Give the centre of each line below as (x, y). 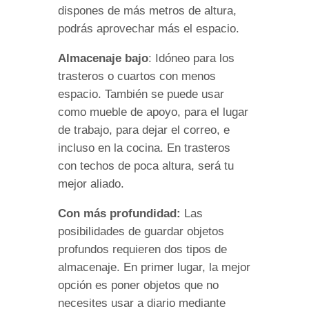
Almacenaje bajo (103, 58)
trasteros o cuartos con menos (137, 76)
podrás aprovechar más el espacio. (149, 28)
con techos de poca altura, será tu (146, 166)
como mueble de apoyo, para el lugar (153, 112)
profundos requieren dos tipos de (142, 249)
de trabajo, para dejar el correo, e (144, 130)
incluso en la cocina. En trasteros (144, 148)
